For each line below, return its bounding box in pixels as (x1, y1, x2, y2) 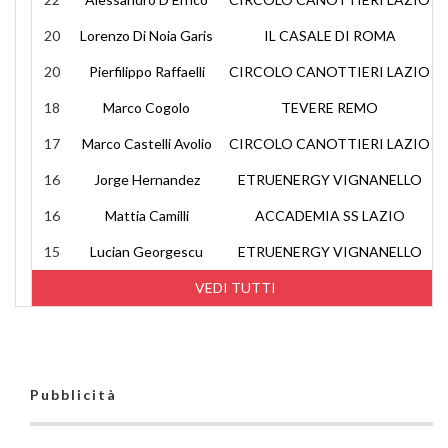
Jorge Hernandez (93, 171, 200, 188)
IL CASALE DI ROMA (263, 27, 396, 44)
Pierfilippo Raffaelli (88, 63, 205, 80)
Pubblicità (30, 386, 117, 403)
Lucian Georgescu (90, 243, 203, 260)
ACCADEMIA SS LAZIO (254, 207, 405, 224)
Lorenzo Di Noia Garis (80, 27, 213, 44)
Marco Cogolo (103, 99, 190, 116)
